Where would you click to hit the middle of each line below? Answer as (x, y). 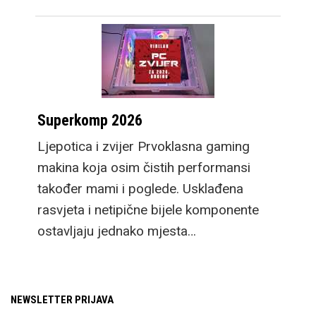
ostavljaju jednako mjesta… (117, 231)
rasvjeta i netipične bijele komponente (148, 209)
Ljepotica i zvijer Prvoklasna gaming (144, 146)
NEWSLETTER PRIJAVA (62, 299)
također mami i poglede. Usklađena (140, 188)
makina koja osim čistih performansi (144, 167)
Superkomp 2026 (90, 120)
